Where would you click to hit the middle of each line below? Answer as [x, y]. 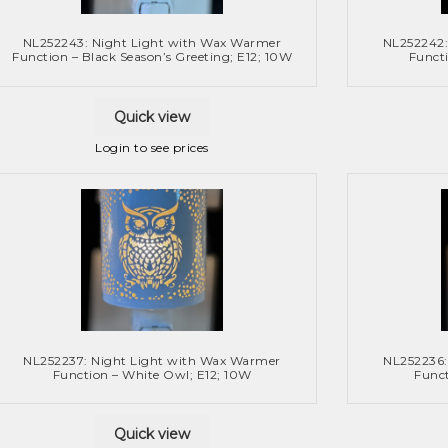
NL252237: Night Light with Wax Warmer [152, 360]
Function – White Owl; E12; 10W [152, 374]
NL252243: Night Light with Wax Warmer [152, 43]
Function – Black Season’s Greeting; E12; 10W [152, 57]
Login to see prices [152, 148]
